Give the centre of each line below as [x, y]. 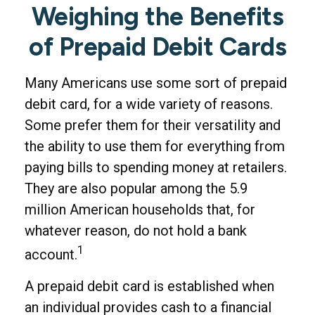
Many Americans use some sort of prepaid [156, 83]
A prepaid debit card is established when [149, 286]
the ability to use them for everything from [155, 146]
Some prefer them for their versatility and [153, 125]
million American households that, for [140, 210]
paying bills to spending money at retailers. [156, 167]
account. [51, 254]
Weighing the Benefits [157, 17]
